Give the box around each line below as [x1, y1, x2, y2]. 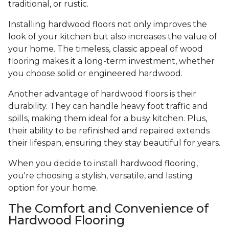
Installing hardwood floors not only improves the [8, 19, 207, 30]
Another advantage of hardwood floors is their [8, 89, 196, 99]
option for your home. [8, 183, 98, 193]
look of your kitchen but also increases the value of [8, 32, 217, 42]
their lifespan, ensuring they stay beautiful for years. [8, 138, 220, 148]
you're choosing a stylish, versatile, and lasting [8, 171, 193, 181]
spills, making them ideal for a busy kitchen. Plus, [8, 113, 207, 124]
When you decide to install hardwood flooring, [8, 158, 198, 169]
